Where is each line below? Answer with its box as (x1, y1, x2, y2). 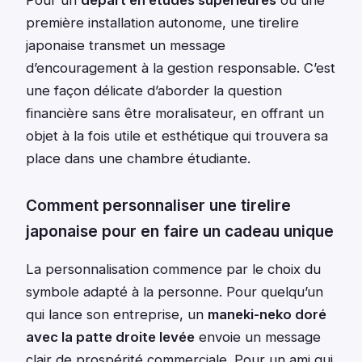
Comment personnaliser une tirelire (26, 196, 291, 216)
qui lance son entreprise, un (26, 306, 208, 323)
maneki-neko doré (208, 306, 326, 323)
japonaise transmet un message (26, 37, 225, 54)
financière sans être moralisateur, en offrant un (26, 105, 324, 122)
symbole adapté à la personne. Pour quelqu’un (26, 284, 323, 301)
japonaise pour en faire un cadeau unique (26, 221, 334, 242)
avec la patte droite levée (26, 329, 195, 346)
